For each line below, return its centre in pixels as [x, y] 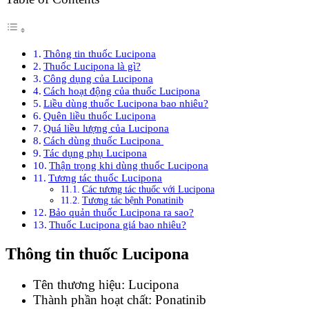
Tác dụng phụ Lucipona [96, 153]
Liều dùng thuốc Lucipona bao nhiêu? [126, 103]
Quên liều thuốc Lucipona [100, 116]
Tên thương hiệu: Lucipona [106, 285]
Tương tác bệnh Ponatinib [132, 201]
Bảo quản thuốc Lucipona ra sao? [122, 212]
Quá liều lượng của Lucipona [107, 128]
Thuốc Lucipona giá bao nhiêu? [118, 225]
